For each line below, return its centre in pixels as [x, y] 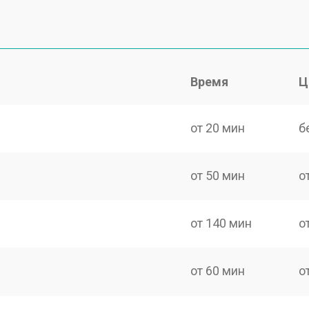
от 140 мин [221, 223]
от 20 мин [218, 128]
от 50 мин [218, 175]
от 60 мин [218, 271]
